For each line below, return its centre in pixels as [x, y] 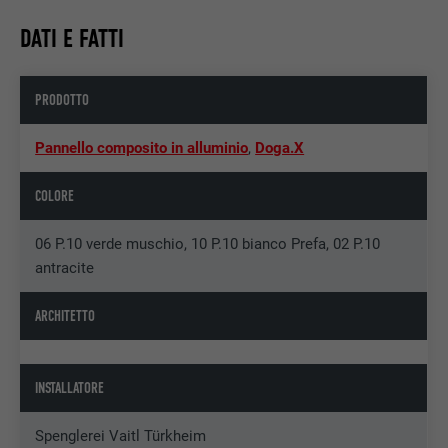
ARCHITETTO [65, 316]
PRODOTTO [62, 100]
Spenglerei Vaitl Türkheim [121, 436]
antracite [65, 268]
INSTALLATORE [70, 388]
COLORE [55, 196]
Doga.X [280, 148]
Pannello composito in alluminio [142, 148]
